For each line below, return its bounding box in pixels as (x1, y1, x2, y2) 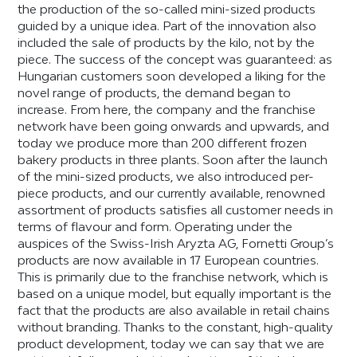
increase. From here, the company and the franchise (18, 102, 316, 117)
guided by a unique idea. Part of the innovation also (18, 18, 317, 33)
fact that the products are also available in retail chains (18, 303, 331, 318)
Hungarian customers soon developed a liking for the (18, 69, 327, 84)
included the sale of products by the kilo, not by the (18, 35, 316, 50)
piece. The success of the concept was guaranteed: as (18, 52, 333, 67)
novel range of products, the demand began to (18, 85, 292, 100)
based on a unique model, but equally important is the (18, 286, 332, 301)
